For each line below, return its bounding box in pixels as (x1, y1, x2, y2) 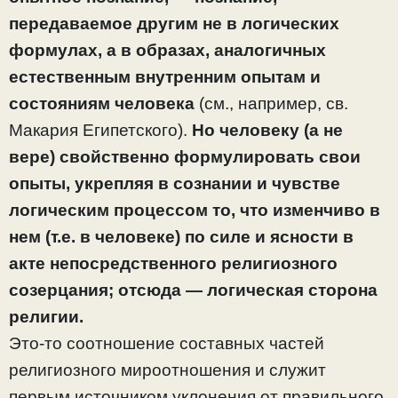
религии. (9, 307, 84, 327)
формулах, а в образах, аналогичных (9, 41, 326, 60)
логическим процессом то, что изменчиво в (9, 201, 380, 220)
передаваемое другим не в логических (9, 14, 339, 34)
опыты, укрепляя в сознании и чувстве (9, 174, 340, 194)
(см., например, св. (195, 94, 348, 114)
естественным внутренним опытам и (9, 68, 321, 87)
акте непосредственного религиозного (9, 254, 338, 274)
